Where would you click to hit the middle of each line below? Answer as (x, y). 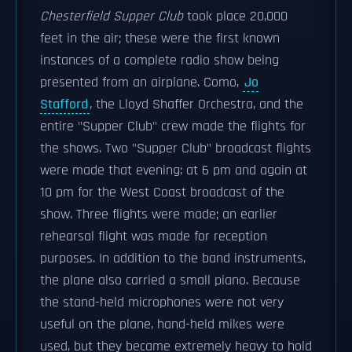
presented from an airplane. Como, (141, 82)
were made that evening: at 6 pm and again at (174, 170)
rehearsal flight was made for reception (154, 236)
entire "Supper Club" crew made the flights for (173, 126)
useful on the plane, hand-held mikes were (162, 324)
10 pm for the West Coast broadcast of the (162, 192)
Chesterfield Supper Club (112, 16)
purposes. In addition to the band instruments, (173, 258)
